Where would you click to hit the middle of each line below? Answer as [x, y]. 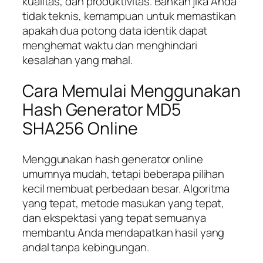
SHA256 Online [80, 128]
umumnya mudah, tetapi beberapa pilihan [124, 173]
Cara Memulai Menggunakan [131, 90]
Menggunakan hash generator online [113, 159]
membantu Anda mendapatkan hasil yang [124, 232]
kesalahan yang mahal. [77, 60]
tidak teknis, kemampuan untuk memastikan [129, 16]
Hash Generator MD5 [102, 109]
